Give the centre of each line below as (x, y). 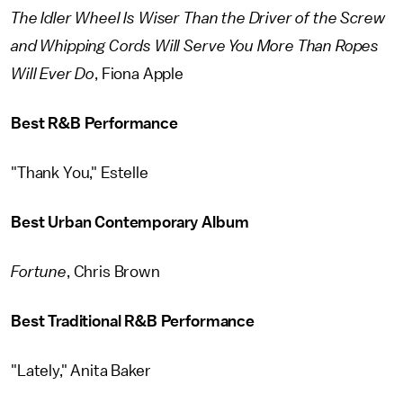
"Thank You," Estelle (80, 173)
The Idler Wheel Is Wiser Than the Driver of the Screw (198, 18)
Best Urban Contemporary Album (130, 222)
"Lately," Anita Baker (81, 371)
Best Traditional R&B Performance (133, 321)
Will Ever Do (53, 74)
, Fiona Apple (139, 74)
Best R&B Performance (94, 123)
